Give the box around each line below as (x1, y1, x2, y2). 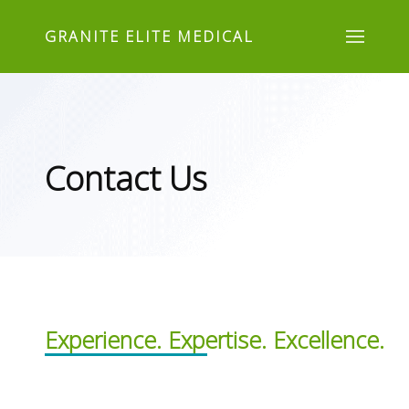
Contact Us (45, 156, 207, 201)
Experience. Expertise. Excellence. (45, 324, 384, 355)
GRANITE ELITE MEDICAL (45, 26, 254, 47)
